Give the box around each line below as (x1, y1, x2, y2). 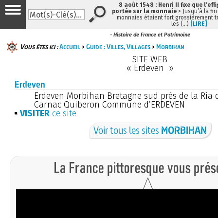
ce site (50, 108, 76, 119)
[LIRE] (190, 20, 207, 27)
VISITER (20, 108, 50, 119)
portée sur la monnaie (112, 8, 177, 15)
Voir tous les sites (93, 123, 161, 137)
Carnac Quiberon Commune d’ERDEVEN (34, 99, 185, 110)
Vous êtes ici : (20, 42, 58, 51)
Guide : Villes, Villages (86, 42, 150, 51)
